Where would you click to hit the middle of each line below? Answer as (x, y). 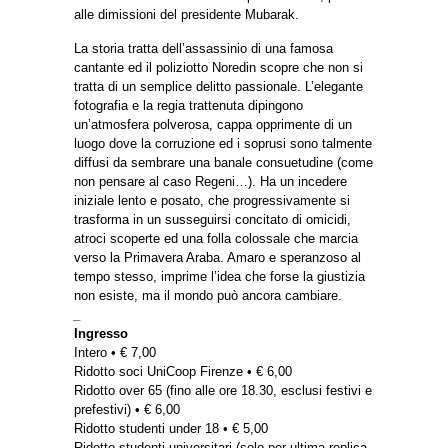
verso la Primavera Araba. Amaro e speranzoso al (217, 258)
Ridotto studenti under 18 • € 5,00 (171, 429)
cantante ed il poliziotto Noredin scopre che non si (218, 68)
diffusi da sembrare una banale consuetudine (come (223, 163)
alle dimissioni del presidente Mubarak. (186, 15)
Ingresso (101, 334)
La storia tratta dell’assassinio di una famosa (203, 49)
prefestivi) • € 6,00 (127, 410)
